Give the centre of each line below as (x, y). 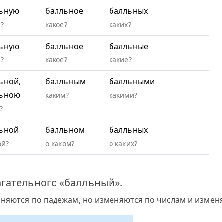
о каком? (60, 143)
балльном (65, 130)
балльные (129, 46)
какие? (120, 60)
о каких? (123, 143)
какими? (123, 95)
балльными (132, 81)
